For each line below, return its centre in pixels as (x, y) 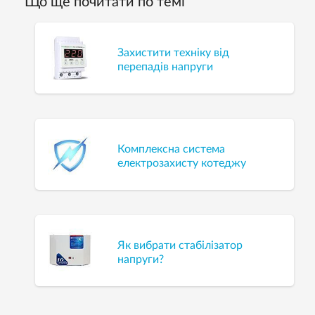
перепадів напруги (166, 66)
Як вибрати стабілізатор (180, 245)
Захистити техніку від (174, 52)
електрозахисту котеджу (182, 163)
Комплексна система (172, 149)
